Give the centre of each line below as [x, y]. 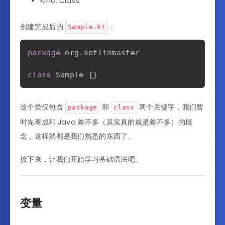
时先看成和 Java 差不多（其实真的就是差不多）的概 [106, 122]
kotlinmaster [112, 52]
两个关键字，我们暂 [171, 107]
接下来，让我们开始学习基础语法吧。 [81, 159]
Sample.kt [87, 27]
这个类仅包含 [43, 107]
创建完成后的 [43, 26]
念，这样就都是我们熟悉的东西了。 [78, 136]
